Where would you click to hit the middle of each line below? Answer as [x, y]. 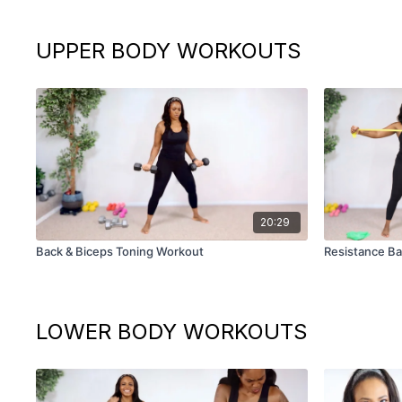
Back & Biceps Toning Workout [120, 251]
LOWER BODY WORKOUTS [172, 331]
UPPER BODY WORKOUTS [169, 51]
